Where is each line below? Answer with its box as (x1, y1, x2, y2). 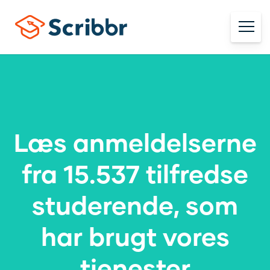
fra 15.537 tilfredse (22, 158, 248, 189)
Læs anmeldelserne (13, 127, 257, 157)
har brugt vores (40, 221, 230, 251)
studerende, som (32, 189, 238, 220)
